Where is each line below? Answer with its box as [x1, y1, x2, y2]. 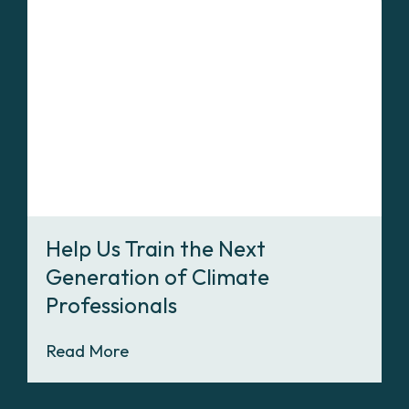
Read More [46, 340, 129, 362]
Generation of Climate [46, 263, 269, 291]
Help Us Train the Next [46, 235, 266, 263]
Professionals [46, 291, 177, 320]
